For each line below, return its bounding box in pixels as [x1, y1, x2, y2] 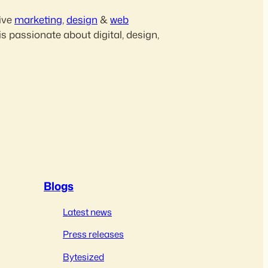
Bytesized [63, 249, 104, 263]
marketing [14, 13, 62, 27]
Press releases [63, 227, 124, 241]
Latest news [63, 205, 112, 219]
